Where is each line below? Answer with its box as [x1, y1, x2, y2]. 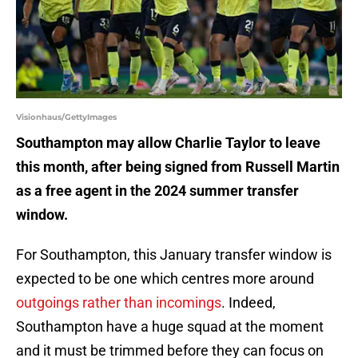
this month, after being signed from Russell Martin [16, 158, 340, 176]
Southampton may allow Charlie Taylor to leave [16, 134, 320, 152]
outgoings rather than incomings [16, 294, 221, 312]
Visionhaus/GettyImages [16, 112, 117, 123]
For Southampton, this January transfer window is [16, 246, 332, 264]
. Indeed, [221, 294, 276, 312]
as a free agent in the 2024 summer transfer [16, 182, 299, 200]
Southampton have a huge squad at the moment [16, 318, 324, 336]
